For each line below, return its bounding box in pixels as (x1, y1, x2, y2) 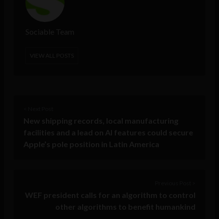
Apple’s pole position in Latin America (23, 139, 159, 149)
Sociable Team (25, 27, 74, 37)
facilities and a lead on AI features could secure (23, 128, 193, 137)
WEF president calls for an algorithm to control (25, 190, 196, 200)
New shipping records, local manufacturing (23, 116, 178, 126)
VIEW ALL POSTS (30, 52, 74, 60)
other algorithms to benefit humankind (55, 202, 196, 212)
